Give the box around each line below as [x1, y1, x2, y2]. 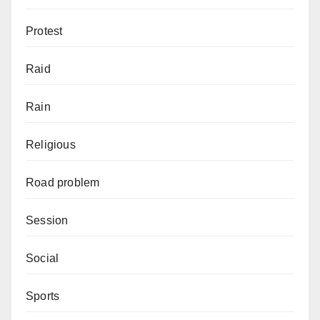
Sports [26, 290, 60, 303]
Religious [26, 139, 76, 151]
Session [26, 214, 69, 227]
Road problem [26, 176, 100, 189]
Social [26, 252, 59, 265]
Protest [26, 25, 63, 38]
